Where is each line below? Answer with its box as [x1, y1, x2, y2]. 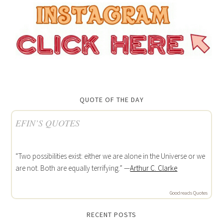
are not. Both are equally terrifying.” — [15, 163, 130, 173]
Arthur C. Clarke [130, 163, 178, 173]
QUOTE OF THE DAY [79, 95, 144, 104]
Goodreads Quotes [169, 189, 208, 196]
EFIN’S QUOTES [15, 116, 80, 129]
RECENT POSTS [87, 210, 136, 219]
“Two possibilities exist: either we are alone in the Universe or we [15, 151, 206, 161]
